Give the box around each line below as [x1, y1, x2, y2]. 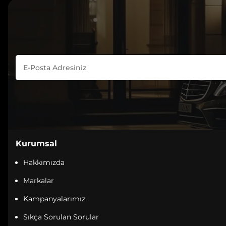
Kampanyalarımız [23, 194, 85, 203]
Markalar [23, 176, 54, 185]
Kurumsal [16, 139, 57, 148]
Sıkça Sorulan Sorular [23, 212, 99, 221]
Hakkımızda [23, 158, 65, 167]
